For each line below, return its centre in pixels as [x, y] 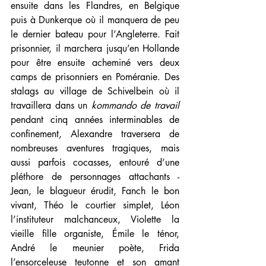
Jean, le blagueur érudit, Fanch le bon [95, 191]
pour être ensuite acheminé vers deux [95, 63]
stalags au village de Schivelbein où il [95, 91]
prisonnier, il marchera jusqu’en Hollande [95, 49]
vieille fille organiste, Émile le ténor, [95, 234]
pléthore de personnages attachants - [95, 177]
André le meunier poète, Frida [95, 248]
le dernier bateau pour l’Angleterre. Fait [95, 34]
